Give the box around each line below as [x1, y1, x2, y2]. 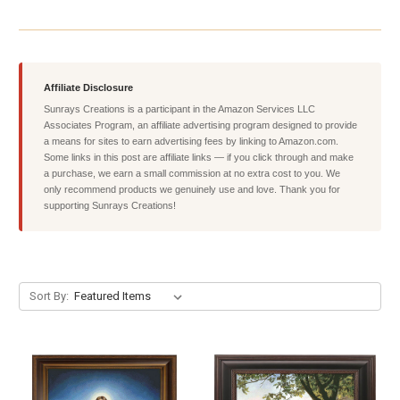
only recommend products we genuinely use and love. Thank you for [44, 183, 340, 195]
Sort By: [29, 288, 69, 303]
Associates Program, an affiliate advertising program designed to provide [44, 119, 357, 130]
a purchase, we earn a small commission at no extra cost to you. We [44, 167, 340, 179]
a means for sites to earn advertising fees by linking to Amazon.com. [44, 135, 338, 146]
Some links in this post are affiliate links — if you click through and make [44, 151, 354, 162]
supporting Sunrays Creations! [44, 199, 176, 211]
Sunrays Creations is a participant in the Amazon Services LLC [44, 103, 315, 114]
